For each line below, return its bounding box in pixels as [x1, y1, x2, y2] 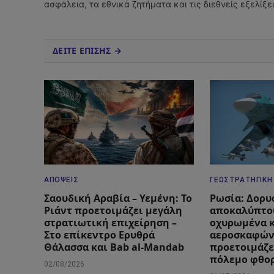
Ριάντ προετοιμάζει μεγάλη [44, 204, 182, 218]
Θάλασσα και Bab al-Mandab [44, 240, 184, 254]
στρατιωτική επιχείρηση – [44, 216, 177, 230]
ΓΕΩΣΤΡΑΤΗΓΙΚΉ [210, 176, 273, 185]
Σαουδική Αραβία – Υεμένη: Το [44, 191, 192, 206]
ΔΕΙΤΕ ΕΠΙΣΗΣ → [53, 45, 122, 57]
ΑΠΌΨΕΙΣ [44, 176, 79, 185]
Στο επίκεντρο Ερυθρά [44, 228, 155, 242]
